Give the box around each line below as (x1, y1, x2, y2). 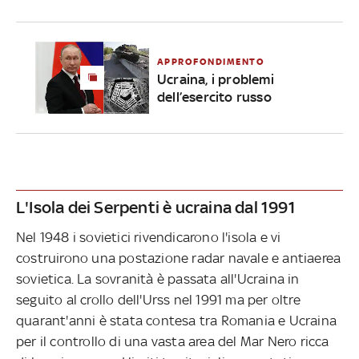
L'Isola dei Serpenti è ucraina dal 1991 (16, 196, 296, 217)
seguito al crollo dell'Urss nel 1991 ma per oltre (16, 291, 301, 308)
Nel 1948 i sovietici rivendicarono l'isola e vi (16, 228, 281, 245)
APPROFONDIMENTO (156, 55, 265, 67)
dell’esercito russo (156, 88, 272, 105)
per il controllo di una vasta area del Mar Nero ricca (16, 333, 329, 349)
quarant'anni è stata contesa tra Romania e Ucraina (16, 312, 337, 329)
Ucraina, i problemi (156, 71, 274, 87)
